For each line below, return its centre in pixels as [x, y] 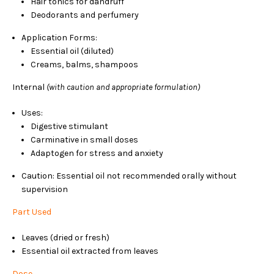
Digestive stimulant [69, 126]
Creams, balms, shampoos [84, 65]
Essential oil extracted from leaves [90, 251]
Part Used [32, 212]
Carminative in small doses [84, 140]
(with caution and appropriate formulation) [123, 87]
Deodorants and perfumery [85, 15]
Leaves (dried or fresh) [65, 238]
